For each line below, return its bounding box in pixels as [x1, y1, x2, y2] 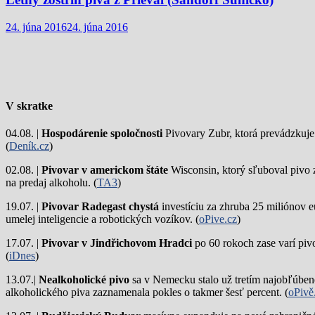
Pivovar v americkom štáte [41, 164, 168, 176]
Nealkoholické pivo [39, 274, 129, 286]
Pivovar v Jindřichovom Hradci [41, 237, 192, 250]
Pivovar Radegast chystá [41, 200, 159, 213]
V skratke [6, 100, 53, 112]
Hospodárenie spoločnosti [41, 127, 162, 140]
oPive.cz [199, 213, 237, 226]
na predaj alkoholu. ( [6, 176, 97, 189]
